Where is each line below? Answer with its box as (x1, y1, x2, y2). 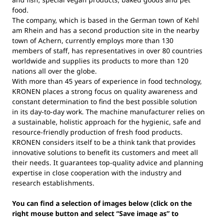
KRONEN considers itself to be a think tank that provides (12, 137, 196, 147)
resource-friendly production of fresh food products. (12, 127, 183, 137)
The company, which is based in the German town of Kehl (12, 15, 199, 25)
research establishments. (12, 178, 94, 187)
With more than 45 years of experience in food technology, (12, 76, 202, 86)
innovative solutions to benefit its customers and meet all (12, 147, 198, 157)
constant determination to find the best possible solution (12, 96, 197, 106)
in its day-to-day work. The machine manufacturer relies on (12, 107, 205, 116)
